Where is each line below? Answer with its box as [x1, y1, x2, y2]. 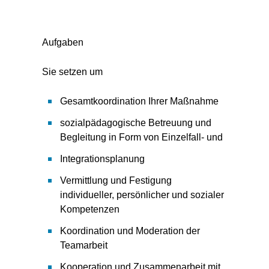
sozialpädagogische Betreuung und [60, 118, 211, 128]
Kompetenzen [60, 204, 119, 214]
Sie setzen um [42, 67, 103, 77]
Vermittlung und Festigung [60, 175, 172, 186]
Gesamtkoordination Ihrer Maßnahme [60, 96, 219, 106]
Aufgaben [42, 37, 83, 47]
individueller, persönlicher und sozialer [60, 190, 224, 200]
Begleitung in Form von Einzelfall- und [60, 132, 223, 142]
